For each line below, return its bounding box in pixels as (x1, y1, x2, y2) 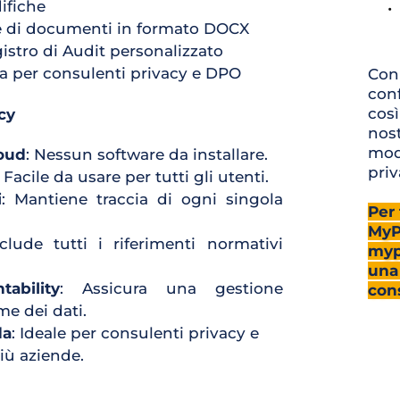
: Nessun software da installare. (25, 146, 268, 163)
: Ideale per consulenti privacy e (11, 324, 259, 342)
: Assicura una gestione (60, 279, 283, 297)
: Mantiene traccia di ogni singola (2, 190, 283, 208)
